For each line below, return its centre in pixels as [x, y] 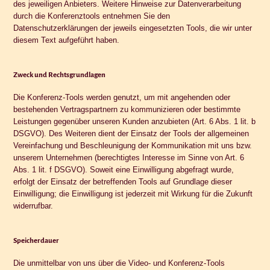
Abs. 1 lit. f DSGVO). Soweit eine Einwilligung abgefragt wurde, [124, 169]
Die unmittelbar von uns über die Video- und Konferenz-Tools [119, 263]
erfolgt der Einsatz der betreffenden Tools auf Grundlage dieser [123, 181]
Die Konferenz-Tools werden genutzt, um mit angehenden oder [122, 97]
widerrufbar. [33, 206]
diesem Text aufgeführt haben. [67, 40]
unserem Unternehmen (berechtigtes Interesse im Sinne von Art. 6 [129, 157]
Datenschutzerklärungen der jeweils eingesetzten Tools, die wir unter [133, 28]
